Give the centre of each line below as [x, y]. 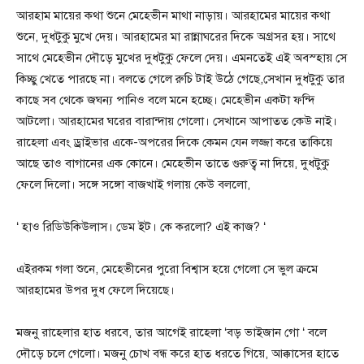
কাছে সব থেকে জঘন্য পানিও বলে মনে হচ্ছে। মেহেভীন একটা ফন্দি [165, 100]
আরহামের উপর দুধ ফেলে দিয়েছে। [95, 290]
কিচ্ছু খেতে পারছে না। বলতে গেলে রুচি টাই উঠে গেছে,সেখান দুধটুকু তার [180, 79]
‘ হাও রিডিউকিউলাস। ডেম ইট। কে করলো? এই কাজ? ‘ [141, 227]
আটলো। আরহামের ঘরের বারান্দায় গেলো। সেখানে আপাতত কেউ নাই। [177, 121]
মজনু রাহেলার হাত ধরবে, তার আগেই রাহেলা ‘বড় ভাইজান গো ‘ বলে [171, 332]
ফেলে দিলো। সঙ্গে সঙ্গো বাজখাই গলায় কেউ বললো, [133, 184]
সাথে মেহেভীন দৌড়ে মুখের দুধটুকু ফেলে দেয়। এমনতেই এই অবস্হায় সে [182, 58]
